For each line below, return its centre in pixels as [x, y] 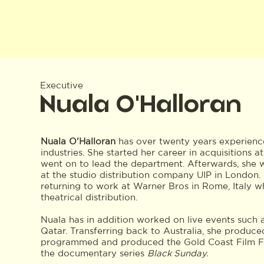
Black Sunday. [178, 253]
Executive [62, 85]
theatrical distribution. [92, 197]
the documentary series [94, 253]
